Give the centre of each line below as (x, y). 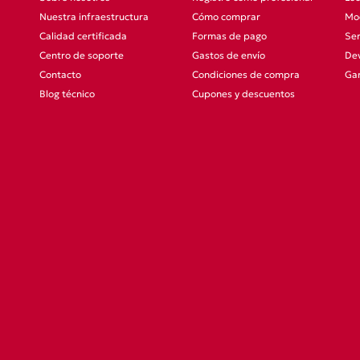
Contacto (60, 74)
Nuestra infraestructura (94, 16)
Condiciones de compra (246, 74)
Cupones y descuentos (243, 94)
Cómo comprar (226, 16)
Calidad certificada (83, 36)
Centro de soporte (82, 55)
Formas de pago (229, 36)
